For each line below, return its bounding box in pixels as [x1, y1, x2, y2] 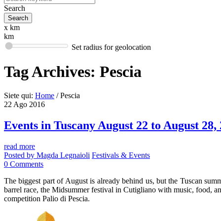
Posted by [4, 151, 37, 160]
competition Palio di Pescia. [4, 194, 90, 203]
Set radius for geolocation [72, 43, 151, 52]
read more [4, 142, 35, 151]
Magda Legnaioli [37, 151, 90, 160]
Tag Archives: [4, 62, 100, 80]
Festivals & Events [92, 151, 150, 160]
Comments [8, 160, 43, 169]
